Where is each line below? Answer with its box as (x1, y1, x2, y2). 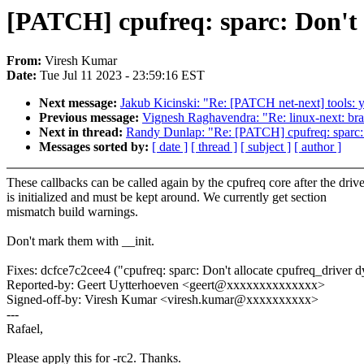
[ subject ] (240, 140, 291, 154)
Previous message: (39, 110, 142, 125)
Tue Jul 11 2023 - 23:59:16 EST (40, 68, 205, 83)
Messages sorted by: (39, 140, 152, 154)
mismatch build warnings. (6, 205, 138, 219)
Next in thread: (39, 125, 126, 140)
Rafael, (6, 322, 43, 336)
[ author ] (294, 140, 341, 154)
